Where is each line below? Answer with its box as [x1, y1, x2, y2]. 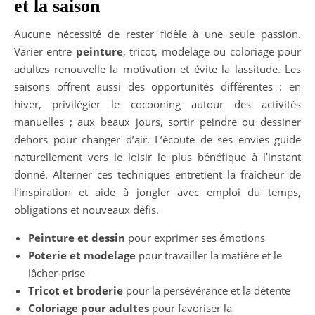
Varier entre [14, 44, 76, 58]
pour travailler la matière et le [136, 247, 282, 262]
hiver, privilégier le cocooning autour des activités [14, 96, 301, 111]
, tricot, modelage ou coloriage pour [122, 44, 302, 58]
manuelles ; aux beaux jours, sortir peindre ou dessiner [14, 114, 301, 129]
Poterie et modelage [28, 247, 136, 262]
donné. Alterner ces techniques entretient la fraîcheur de [14, 167, 301, 181]
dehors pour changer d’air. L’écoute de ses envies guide [14, 131, 301, 146]
